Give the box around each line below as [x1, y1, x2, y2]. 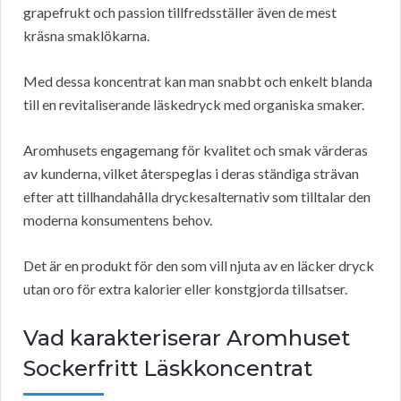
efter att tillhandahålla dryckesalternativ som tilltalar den [23, 188, 371, 206]
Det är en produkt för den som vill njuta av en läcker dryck [23, 257, 374, 275]
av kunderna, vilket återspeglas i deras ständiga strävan [23, 165, 359, 183]
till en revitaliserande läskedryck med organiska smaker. [23, 96, 364, 114]
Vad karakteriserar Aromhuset [23, 325, 350, 352]
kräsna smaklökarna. [23, 27, 149, 45]
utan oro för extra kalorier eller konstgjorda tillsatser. [23, 280, 347, 298]
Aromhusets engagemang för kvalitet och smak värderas [23, 141, 368, 159]
